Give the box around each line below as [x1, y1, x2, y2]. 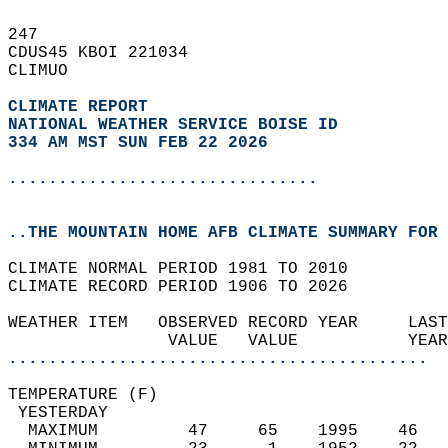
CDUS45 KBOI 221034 [8, 44, 208, 62]
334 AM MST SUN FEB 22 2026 [8, 134, 268, 152]
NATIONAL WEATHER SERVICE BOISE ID [8, 116, 338, 134]
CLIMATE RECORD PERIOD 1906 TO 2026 [8, 278, 368, 296]
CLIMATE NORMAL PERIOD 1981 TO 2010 [8, 260, 368, 278]
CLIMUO [8, 62, 88, 80]
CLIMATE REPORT [8, 98, 158, 116]
